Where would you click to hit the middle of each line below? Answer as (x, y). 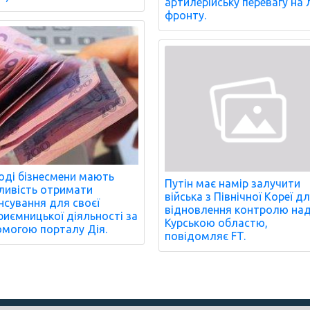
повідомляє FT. (206, 236)
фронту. (186, 16)
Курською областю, (217, 223)
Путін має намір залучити (233, 184)
